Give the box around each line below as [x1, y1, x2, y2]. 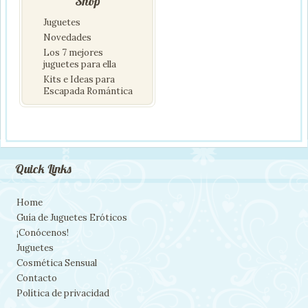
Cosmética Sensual [16, 257, 97, 269]
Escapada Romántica [43, 85, 133, 98]
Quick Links [15, 161, 71, 177]
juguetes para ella [43, 58, 116, 71]
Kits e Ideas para [43, 74, 115, 86]
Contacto [16, 272, 57, 285]
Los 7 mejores [43, 47, 103, 59]
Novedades [43, 32, 91, 44]
